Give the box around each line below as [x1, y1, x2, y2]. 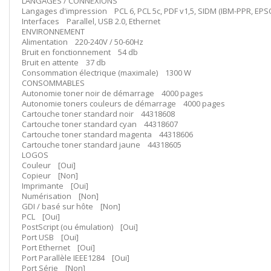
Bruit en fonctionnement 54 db [22, 47, 138, 57]
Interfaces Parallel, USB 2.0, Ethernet [22, 16, 160, 27]
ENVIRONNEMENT [22, 26, 85, 37]
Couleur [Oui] [22, 160, 76, 171]
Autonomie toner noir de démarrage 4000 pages [22, 88, 203, 99]
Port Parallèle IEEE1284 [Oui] [22, 252, 129, 263]
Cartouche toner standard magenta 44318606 [22, 129, 193, 140]
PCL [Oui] [22, 211, 60, 222]
